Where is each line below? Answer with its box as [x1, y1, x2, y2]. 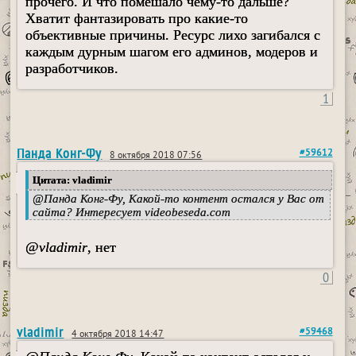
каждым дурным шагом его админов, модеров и [25, 44, 319, 60]
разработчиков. [25, 60, 119, 77]
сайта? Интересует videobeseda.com [33, 206, 231, 219]
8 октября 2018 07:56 [110, 150, 203, 163]
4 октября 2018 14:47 [72, 329, 164, 342]
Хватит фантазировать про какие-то [25, 10, 249, 27]
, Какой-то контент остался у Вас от [122, 192, 325, 206]
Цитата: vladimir [33, 174, 113, 187]
